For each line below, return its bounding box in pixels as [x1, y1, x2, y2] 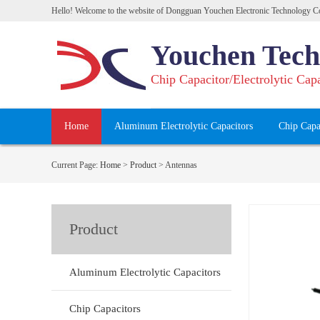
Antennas [165, 160, 197, 170]
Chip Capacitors [69, 303, 141, 314]
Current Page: [51, 160, 100, 170]
